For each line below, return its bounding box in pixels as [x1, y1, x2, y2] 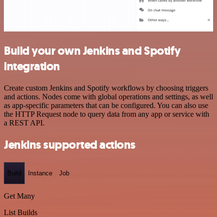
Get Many [4, 192, 35, 201]
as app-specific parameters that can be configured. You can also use [4, 101, 208, 109]
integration [4, 59, 60, 75]
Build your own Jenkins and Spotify [4, 43, 181, 59]
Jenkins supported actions [4, 137, 136, 153]
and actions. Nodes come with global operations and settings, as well [4, 92, 213, 101]
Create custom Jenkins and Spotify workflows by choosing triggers [4, 83, 208, 92]
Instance [28, 170, 52, 177]
